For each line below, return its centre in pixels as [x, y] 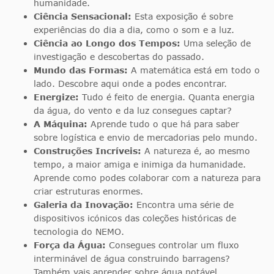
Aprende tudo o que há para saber [165, 124]
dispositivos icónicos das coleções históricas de [135, 218]
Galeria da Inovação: [85, 205]
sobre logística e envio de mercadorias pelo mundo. [146, 138]
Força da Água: [70, 245]
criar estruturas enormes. [88, 191]
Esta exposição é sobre [182, 17]
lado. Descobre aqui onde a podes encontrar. [130, 84]
